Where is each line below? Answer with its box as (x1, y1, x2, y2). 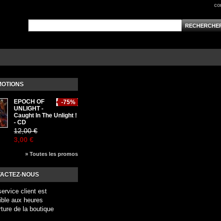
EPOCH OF (14, 98, 44, 105)
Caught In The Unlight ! (14, 112, 77, 119)
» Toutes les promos (25, 151, 78, 157)
